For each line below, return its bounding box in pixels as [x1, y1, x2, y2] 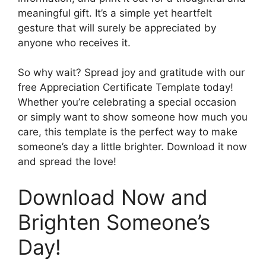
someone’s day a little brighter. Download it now [18, 141, 247, 153]
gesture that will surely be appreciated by [18, 21, 216, 34]
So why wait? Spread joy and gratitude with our [18, 66, 245, 78]
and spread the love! [18, 156, 116, 167]
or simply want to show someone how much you [18, 111, 248, 123]
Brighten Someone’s [18, 209, 210, 235]
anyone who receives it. [18, 36, 131, 49]
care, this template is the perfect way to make [18, 126, 237, 138]
